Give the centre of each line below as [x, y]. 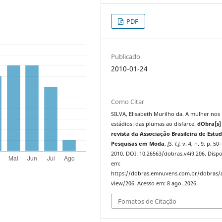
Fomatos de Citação [147, 201]
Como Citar [128, 102]
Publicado [126, 56]
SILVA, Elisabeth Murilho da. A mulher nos [166, 114]
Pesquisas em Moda [138, 144]
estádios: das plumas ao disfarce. [154, 124]
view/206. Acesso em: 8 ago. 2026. [155, 184]
